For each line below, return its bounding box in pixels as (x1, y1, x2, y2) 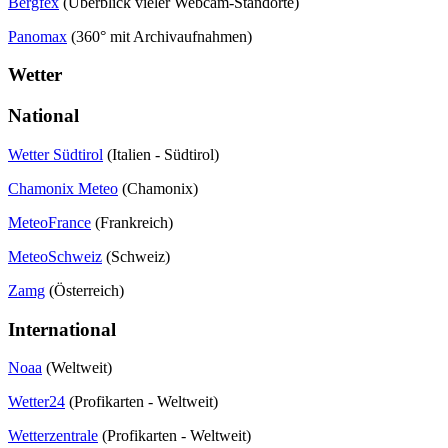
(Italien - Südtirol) (103, 145, 219, 163)
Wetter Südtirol (8, 145, 103, 163)
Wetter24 (8, 393, 65, 411)
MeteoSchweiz (8, 247, 102, 265)
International (8, 318, 116, 340)
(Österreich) (45, 281, 124, 299)
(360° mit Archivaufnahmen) (67, 27, 252, 45)
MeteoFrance (8, 213, 91, 231)
